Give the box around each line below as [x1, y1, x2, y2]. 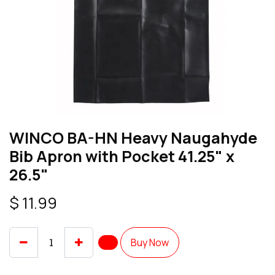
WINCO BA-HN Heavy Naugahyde [9, 127, 257, 149]
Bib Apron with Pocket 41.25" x [9, 145, 234, 167]
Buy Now [131, 236, 169, 249]
